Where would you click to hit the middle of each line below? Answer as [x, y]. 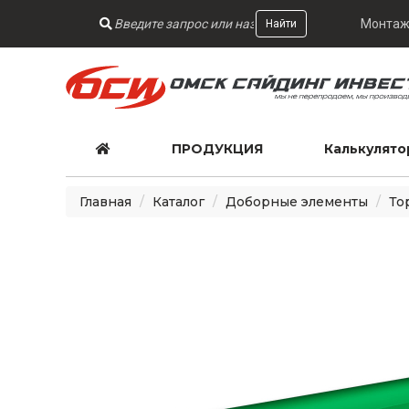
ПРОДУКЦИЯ [218, 148]
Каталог [178, 201]
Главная [105, 201]
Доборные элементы [297, 201]
